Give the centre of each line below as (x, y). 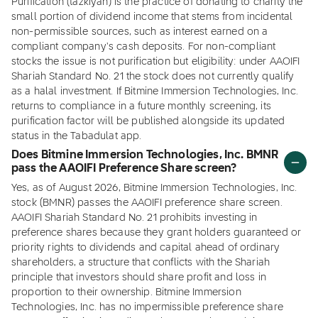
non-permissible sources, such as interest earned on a (140, 32)
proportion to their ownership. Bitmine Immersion (126, 292)
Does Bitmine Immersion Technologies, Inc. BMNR (145, 155)
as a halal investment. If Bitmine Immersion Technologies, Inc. (155, 92)
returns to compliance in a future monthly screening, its (141, 106)
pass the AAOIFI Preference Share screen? (124, 169)
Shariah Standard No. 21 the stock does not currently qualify (153, 77)
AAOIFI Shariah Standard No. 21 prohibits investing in (135, 218)
